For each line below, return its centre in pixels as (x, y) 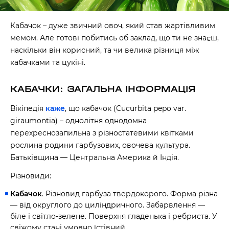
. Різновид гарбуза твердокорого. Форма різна (130, 194)
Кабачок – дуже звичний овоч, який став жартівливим (113, 26)
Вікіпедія (28, 108)
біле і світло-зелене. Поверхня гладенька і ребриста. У (114, 216)
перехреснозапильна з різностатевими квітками (102, 133)
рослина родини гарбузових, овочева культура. (100, 145)
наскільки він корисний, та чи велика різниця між (105, 50)
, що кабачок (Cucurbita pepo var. (125, 108)
